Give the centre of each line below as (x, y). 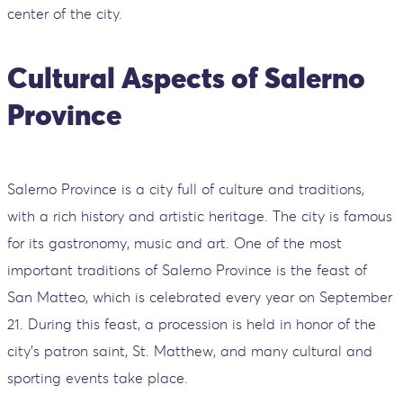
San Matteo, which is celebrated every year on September (200, 296)
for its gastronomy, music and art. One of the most (175, 242)
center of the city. (65, 13)
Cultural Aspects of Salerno (186, 78)
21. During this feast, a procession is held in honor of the (192, 323)
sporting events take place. (98, 377)
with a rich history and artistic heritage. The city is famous (200, 215)
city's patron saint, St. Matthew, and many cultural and (190, 350)
